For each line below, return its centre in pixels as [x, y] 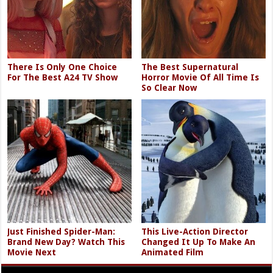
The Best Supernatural [190, 67]
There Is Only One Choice [62, 67]
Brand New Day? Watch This [66, 242]
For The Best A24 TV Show [63, 77]
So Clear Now [169, 87]
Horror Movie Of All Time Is [200, 77]
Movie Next [32, 252]
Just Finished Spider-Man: [62, 231]
